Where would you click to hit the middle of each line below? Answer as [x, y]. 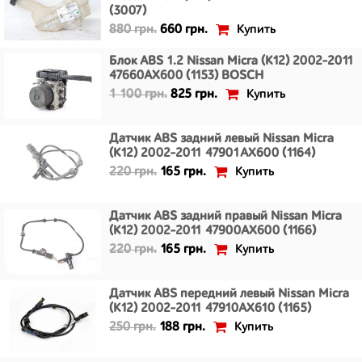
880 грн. [133, 30]
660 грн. [184, 30]
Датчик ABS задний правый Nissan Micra [225, 217]
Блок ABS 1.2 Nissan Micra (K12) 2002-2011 [232, 61]
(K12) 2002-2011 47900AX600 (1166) [213, 231]
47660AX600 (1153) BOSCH [186, 76]
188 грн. [182, 327]
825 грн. [194, 95]
